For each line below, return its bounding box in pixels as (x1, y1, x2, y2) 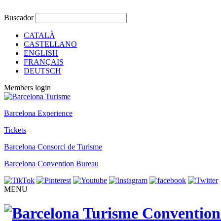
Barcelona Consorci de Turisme (4, 143, 102, 151)
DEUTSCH (24, 67, 61, 75)
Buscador (4, 13, 34, 22)
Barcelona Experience (4, 109, 73, 117)
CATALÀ (24, 31, 55, 39)
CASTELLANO (24, 40, 77, 48)
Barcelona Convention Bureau (4, 159, 99, 168)
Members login (4, 83, 51, 92)
